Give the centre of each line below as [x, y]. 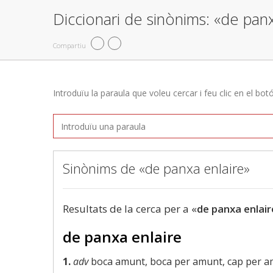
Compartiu [69, 45]
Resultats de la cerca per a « [130, 209]
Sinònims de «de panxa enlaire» [156, 168]
